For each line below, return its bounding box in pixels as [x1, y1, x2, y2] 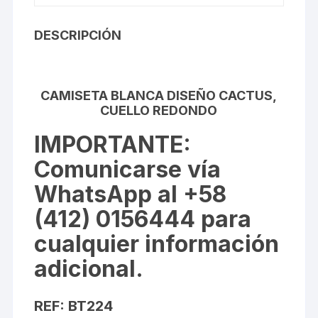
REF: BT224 [34, 297, 114, 314]
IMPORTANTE [34, 130, 184, 158]
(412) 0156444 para [34, 204, 252, 233]
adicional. [34, 254, 144, 283]
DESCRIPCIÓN [34, 27, 122, 43]
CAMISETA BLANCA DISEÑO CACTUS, [40, 87, 278, 103]
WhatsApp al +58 [34, 180, 227, 208]
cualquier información [34, 229, 280, 258]
